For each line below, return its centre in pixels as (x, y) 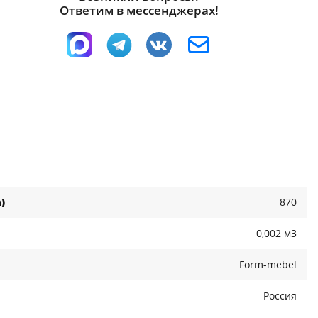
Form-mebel (268, 265)
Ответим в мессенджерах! (139, 11)
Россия (280, 296)
